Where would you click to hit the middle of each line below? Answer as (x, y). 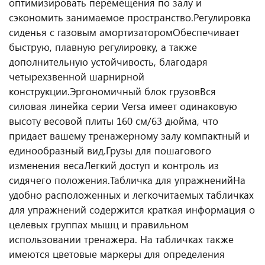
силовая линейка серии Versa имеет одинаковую (123, 106)
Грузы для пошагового (159, 150)
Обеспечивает (206, 32)
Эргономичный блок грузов (135, 91)
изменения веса (46, 165)
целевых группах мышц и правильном (99, 224)
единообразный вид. (57, 150)
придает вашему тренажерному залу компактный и (129, 135)
